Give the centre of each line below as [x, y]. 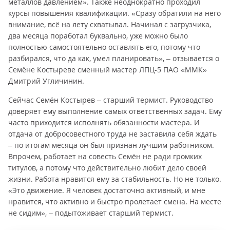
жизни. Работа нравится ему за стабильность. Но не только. [115, 179]
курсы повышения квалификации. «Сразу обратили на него [114, 13]
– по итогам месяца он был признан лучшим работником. [111, 145]
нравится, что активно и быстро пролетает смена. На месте [115, 202]
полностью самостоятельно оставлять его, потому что [104, 47]
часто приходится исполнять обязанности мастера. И [104, 122]
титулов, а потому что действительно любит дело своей [107, 168]
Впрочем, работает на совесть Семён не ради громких [105, 156]
